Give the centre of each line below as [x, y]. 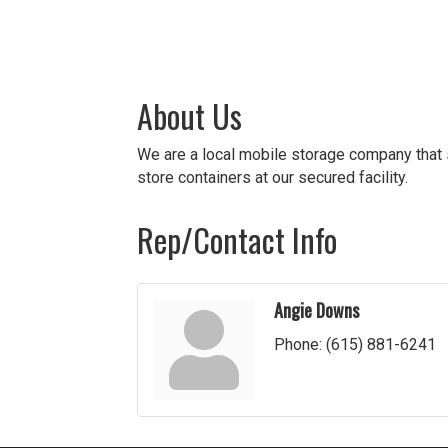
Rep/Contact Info [237, 240]
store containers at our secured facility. [272, 178]
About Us [189, 116]
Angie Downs [316, 310]
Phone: [298, 345]
